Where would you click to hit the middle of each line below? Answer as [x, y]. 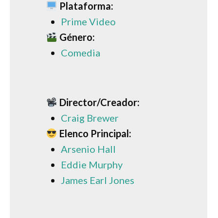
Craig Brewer [90, 118]
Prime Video [88, 21]
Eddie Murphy [92, 164]
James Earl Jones [98, 180]
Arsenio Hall [88, 149]
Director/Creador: [99, 102]
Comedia [81, 52]
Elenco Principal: [95, 133]
